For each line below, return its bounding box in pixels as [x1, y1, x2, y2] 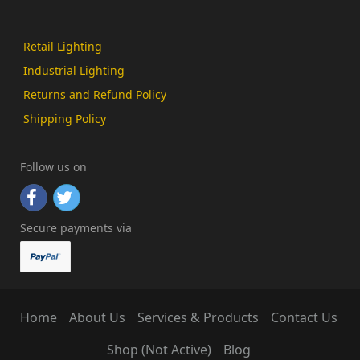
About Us [69, 309, 125, 326]
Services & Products [137, 309, 259, 326]
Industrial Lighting [23, 63, 125, 78]
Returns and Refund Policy [23, 87, 166, 102]
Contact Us [271, 309, 337, 326]
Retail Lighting [23, 39, 102, 54]
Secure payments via [20, 220, 132, 235]
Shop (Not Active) [107, 341, 211, 358]
